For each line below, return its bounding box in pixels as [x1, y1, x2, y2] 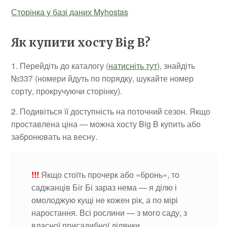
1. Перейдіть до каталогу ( [11, 59, 109, 71]
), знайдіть [157, 59, 196, 71]
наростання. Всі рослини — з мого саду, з [31, 206, 187, 218]
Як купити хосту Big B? [11, 35, 151, 50]
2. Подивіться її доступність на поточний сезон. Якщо [11, 105, 211, 117]
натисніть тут [108, 59, 158, 71]
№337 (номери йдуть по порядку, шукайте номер [11, 72, 194, 84]
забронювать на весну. [11, 130, 98, 142]
